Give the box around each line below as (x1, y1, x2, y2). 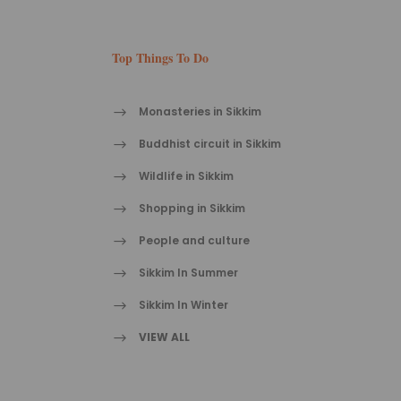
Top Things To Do (111, 48, 209, 68)
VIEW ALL (138, 329, 190, 346)
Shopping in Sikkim (138, 200, 245, 217)
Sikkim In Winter (138, 297, 228, 313)
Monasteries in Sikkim (138, 104, 261, 120)
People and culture (138, 233, 250, 249)
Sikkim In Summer (138, 265, 238, 281)
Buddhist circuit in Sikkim (138, 136, 281, 152)
